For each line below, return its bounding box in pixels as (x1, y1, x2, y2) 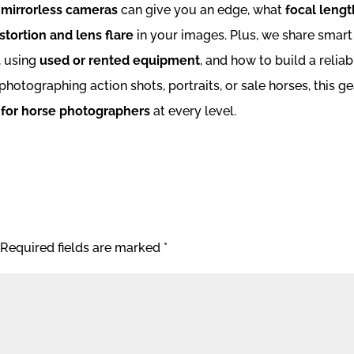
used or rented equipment (40, 52, 201, 68)
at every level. (150, 103, 237, 119)
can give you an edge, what (118, 2, 286, 17)
